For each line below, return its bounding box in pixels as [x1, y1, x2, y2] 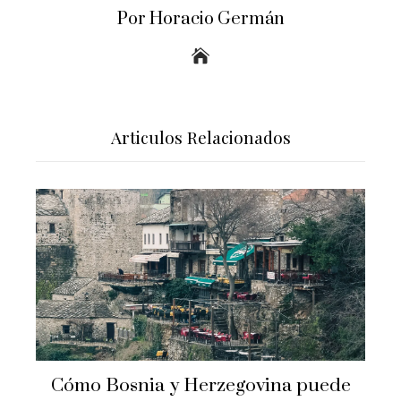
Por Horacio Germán [116, 7, 285, 30]
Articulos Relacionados [110, 124, 291, 149]
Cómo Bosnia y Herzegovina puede [50, 374, 351, 398]
